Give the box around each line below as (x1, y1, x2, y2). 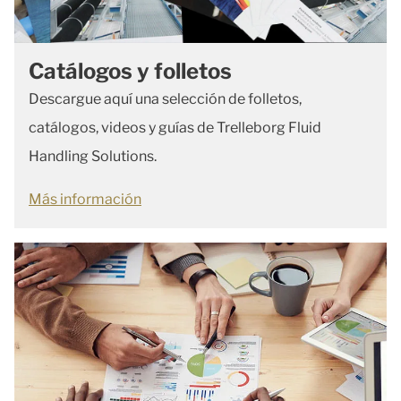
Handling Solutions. (29, 147, 157, 165)
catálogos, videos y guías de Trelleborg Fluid (29, 118, 321, 136)
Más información (29, 190, 141, 208)
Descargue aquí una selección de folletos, (29, 90, 302, 107)
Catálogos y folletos (29, 57, 232, 84)
